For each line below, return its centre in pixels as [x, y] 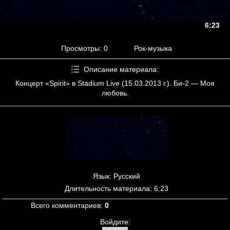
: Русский [124, 176]
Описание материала [120, 69]
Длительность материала [107, 189]
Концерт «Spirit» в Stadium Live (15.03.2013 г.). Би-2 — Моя [115, 83]
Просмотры [80, 48]
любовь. [115, 93]
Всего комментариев [66, 206]
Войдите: [115, 222]
